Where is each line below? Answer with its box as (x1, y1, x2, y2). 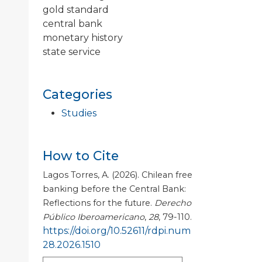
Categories (43, 87, 112, 102)
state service (43, 46, 101, 58)
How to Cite (43, 148, 119, 164)
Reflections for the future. (43, 198, 154, 209)
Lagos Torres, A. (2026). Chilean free (43, 170, 192, 181)
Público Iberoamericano (43, 212, 144, 223)
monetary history (43, 32, 123, 44)
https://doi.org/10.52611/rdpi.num (43, 225, 191, 237)
